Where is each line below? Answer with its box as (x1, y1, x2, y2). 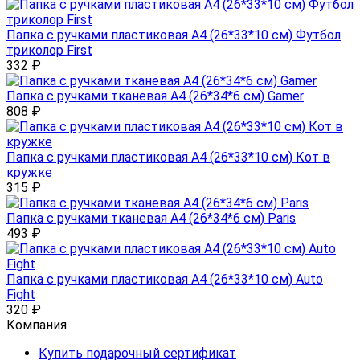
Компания (6, 317, 67, 333)
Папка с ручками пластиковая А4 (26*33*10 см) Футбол (6, 27, 341, 43)
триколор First (6, 43, 92, 59)
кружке (6, 165, 52, 181)
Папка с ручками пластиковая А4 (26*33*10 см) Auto (6, 272, 323, 288)
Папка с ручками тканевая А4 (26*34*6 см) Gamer (6, 88, 304, 104)
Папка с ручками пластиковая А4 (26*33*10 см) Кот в (6, 149, 330, 166)
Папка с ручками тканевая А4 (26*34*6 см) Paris (6, 211, 296, 227)
